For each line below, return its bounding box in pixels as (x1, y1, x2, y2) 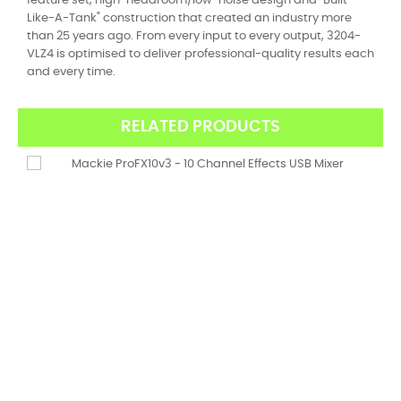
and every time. (27, 66, 115, 78)
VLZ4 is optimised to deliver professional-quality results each (27, 48, 374, 60)
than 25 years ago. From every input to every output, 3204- (27, 30, 361, 42)
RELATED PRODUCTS (121, 119, 280, 135)
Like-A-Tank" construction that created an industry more (27, 13, 352, 24)
